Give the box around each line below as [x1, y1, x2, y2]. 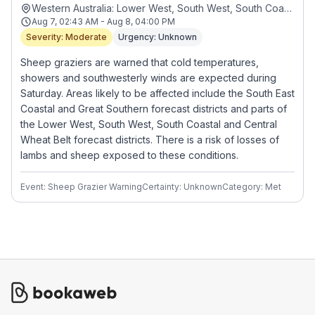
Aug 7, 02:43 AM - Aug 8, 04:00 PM [32, 16, 175, 27]
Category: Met [222, 181, 281, 192]
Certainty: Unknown [142, 181, 222, 192]
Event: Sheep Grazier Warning [20, 181, 142, 192]
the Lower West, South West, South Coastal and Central [20, 118, 277, 130]
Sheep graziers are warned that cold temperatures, [20, 56, 259, 68]
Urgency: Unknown [118, 32, 197, 42]
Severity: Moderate [26, 32, 107, 42]
